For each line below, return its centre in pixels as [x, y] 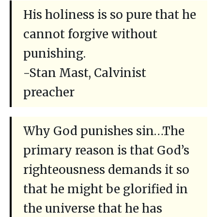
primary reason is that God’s [106, 151]
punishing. [54, 54]
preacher [49, 93]
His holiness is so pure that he [110, 15]
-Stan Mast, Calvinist [85, 73]
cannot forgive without [90, 34]
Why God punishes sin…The [104, 131]
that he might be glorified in [106, 189]
